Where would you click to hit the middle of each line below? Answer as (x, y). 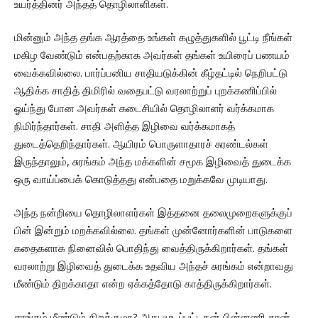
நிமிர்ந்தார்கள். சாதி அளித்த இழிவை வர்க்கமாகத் (125, 126)
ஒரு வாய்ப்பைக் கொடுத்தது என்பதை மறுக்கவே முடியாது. (141, 179)
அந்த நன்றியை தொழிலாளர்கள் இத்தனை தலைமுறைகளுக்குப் (153, 213)
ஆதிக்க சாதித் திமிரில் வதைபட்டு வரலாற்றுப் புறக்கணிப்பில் (146, 91)
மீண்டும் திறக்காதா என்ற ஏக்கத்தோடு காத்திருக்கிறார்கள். (143, 284)
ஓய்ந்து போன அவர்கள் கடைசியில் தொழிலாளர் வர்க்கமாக (144, 108)
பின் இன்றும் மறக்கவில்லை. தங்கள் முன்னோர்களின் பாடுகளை (153, 230)
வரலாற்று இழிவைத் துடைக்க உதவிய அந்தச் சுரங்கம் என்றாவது (154, 266)
